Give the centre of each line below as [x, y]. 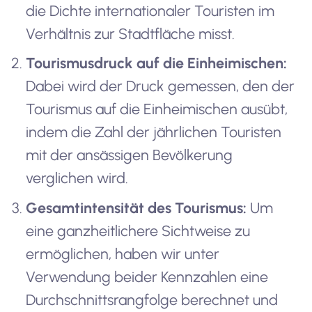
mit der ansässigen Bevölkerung [130, 155]
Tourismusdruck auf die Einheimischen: [157, 63]
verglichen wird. [77, 178]
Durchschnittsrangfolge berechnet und [152, 299]
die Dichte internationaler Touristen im [150, 10]
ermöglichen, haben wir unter [123, 253]
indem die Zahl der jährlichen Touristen [154, 132]
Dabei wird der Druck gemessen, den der [161, 86]
